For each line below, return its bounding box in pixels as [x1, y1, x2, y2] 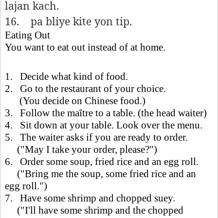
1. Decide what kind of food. [5, 71, 133, 82]
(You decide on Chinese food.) [5, 95, 145, 107]
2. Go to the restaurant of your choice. [5, 83, 168, 94]
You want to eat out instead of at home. [5, 41, 170, 53]
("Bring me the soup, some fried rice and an [5, 168, 196, 180]
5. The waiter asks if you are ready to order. [5, 131, 188, 143]
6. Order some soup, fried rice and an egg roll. [5, 156, 199, 167]
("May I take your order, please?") [5, 144, 162, 155]
